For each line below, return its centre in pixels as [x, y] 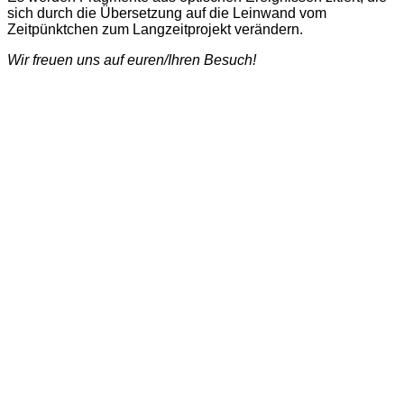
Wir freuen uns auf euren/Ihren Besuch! [132, 60]
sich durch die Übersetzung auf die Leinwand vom [167, 13]
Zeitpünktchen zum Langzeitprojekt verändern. [155, 29]
